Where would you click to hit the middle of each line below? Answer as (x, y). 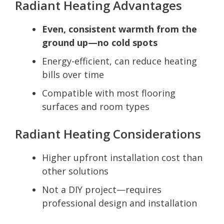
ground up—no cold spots (100, 42)
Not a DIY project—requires (102, 189)
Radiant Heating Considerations (108, 133)
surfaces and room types (96, 106)
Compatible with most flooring (109, 93)
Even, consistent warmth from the (119, 29)
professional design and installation (119, 203)
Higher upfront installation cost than (122, 157)
